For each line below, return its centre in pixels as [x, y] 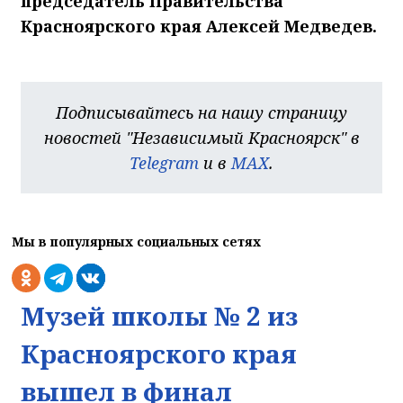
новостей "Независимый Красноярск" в [201, 138]
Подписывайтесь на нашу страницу [201, 113]
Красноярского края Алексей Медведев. [199, 27]
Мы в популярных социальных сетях [136, 242]
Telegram [164, 163]
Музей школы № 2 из [159, 316]
